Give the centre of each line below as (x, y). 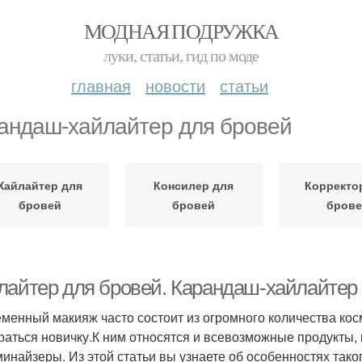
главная (101, 85)
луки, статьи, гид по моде (181, 55)
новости (175, 85)
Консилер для (194, 185)
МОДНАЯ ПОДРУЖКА (181, 31)
